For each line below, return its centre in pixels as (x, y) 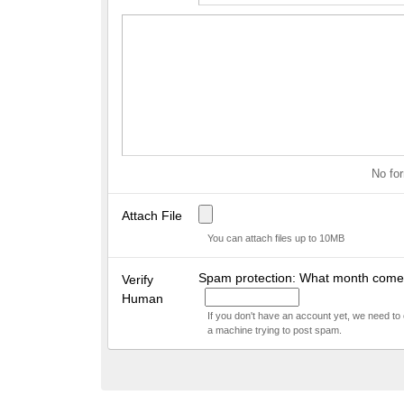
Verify (138, 280)
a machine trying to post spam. (274, 330)
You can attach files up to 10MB (275, 238)
